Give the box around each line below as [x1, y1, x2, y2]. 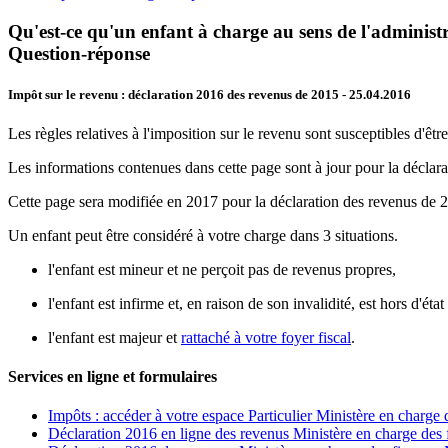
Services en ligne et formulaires [8, 368, 217, 386]
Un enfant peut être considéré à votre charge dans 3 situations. [8, 226, 398, 244]
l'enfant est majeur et [48, 328, 181, 346]
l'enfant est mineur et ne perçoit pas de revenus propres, [48, 260, 396, 278]
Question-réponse [8, 42, 150, 64]
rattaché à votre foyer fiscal [181, 328, 351, 346]
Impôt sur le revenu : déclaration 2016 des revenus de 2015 [8, 86, 339, 102]
